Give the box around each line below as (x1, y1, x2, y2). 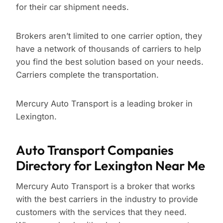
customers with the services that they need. (16, 207, 187, 218)
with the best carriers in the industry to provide (16, 194, 198, 205)
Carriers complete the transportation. (16, 70, 159, 80)
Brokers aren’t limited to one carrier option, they (16, 31, 202, 41)
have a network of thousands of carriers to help (16, 44, 201, 54)
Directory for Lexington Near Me (16, 157, 205, 174)
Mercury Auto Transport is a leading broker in (16, 99, 193, 109)
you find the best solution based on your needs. (16, 57, 204, 67)
